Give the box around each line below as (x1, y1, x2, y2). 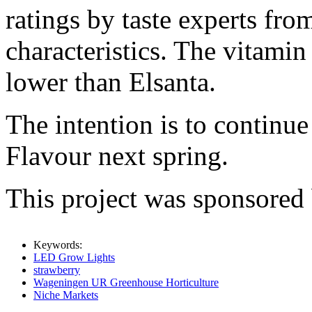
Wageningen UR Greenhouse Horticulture (33, 276, 219, 289)
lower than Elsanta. (6, 67, 216, 97)
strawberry (33, 264, 80, 276)
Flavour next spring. (6, 141, 228, 171)
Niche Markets (33, 289, 98, 302)
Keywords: (33, 239, 82, 251)
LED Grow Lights (33, 251, 115, 264)
